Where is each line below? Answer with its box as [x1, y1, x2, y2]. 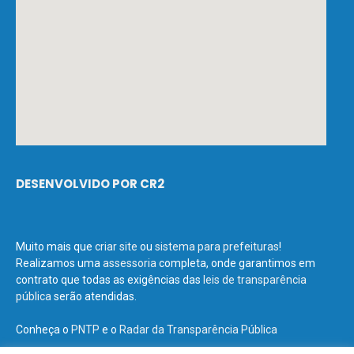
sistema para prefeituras [155, 239, 279, 253]
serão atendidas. [51, 289, 137, 303]
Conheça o [16, 322, 71, 336]
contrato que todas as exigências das [16, 273, 203, 286]
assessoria [103, 256, 156, 269]
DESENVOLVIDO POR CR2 [16, 175, 164, 192]
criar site [95, 239, 137, 253]
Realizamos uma [16, 256, 103, 269]
